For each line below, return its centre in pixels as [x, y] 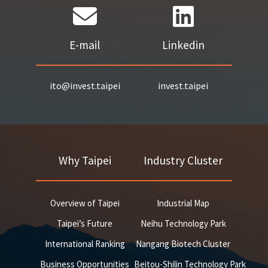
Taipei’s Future [85, 223]
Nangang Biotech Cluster [183, 244]
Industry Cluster [183, 160]
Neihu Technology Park [183, 223]
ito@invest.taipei [85, 86]
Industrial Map [183, 203]
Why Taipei [85, 160]
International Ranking [85, 244]
